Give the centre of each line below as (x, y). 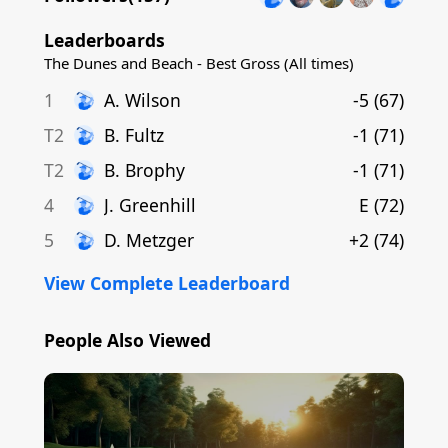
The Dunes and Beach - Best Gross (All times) (199, 62)
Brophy (155, 169)
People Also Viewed (127, 339)
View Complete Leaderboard (167, 282)
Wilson (153, 99)
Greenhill (157, 204)
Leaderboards (104, 39)
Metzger (160, 239)
